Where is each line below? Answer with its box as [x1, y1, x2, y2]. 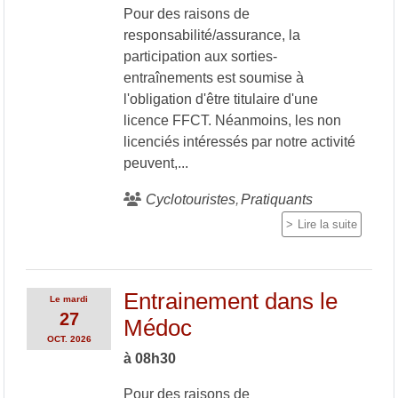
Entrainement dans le [123, 288, 338, 314]
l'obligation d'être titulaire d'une [123, 91, 318, 107]
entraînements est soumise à [123, 69, 304, 85]
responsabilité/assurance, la [123, 27, 300, 43]
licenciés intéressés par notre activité [123, 133, 355, 149]
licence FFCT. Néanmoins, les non [123, 112, 341, 128]
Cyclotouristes [145, 191, 235, 207]
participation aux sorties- [123, 48, 277, 64]
